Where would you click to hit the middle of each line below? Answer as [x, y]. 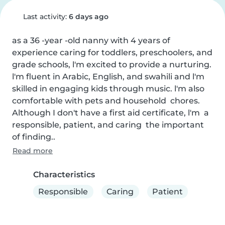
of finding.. [34, 137]
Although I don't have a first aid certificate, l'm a [110, 113]
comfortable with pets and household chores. [106, 101]
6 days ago [88, 17]
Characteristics [64, 175]
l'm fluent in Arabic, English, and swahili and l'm [108, 77]
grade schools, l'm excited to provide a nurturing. [112, 65]
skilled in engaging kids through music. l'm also [108, 89]
